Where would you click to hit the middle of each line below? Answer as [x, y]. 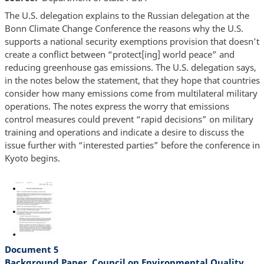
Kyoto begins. [32, 158]
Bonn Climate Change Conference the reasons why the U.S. [124, 28]
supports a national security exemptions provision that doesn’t [132, 41]
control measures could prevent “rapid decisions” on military [129, 119]
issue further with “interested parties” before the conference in [132, 145]
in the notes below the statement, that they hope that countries [132, 80]
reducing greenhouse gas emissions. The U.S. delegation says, [130, 67]
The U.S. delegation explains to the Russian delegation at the [127, 15]
